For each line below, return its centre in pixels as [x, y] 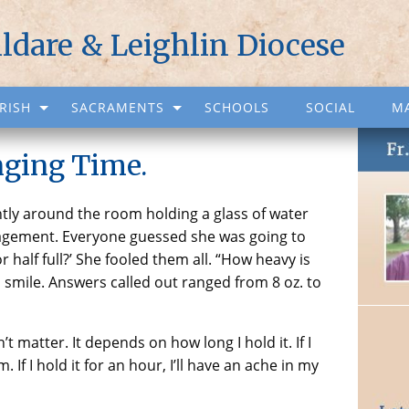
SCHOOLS [237, 107]
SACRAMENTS [118, 107]
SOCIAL [330, 107]
